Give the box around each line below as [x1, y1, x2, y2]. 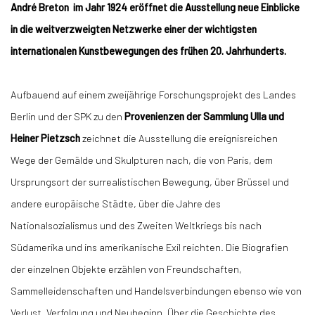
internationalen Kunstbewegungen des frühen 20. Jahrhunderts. [11, 44, 286, 57]
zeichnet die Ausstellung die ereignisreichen [82, 131, 278, 144]
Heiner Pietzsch [11, 131, 82, 144]
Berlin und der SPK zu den [11, 110, 124, 122]
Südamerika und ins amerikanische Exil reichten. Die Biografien [11, 240, 288, 253]
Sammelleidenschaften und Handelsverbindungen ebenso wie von [11, 284, 302, 297]
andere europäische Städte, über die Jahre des [11, 197, 221, 210]
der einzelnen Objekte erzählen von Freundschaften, [11, 262, 242, 275]
